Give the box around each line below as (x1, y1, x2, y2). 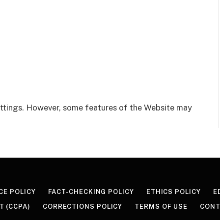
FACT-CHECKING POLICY (48, 188, 134, 195)
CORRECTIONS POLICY (42, 202, 123, 210)
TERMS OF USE (135, 202, 188, 210)
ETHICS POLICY (146, 188, 201, 195)
